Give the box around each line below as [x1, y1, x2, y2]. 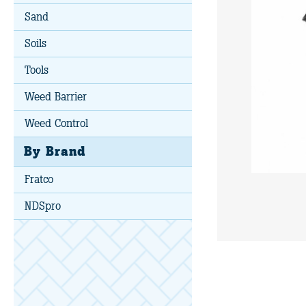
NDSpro [25, 199, 61, 212]
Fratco [25, 173, 53, 186]
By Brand [24, 143, 85, 159]
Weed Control [25, 117, 88, 130]
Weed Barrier [25, 90, 87, 103]
